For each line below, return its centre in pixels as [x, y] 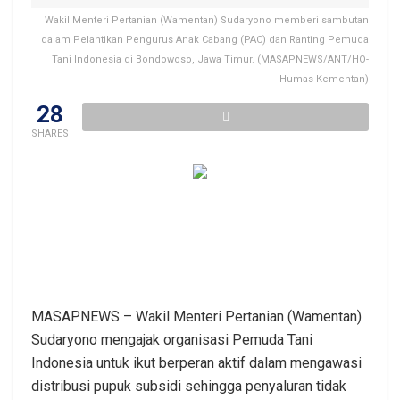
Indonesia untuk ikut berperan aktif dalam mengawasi [196, 362]
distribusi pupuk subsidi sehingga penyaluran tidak [189, 386]
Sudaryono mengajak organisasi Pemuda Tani [172, 339]
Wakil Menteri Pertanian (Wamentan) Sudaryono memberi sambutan [207, 20]
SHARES [50, 133]
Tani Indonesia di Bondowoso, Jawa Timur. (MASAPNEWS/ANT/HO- [210, 59]
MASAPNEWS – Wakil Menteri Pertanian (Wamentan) [196, 316]
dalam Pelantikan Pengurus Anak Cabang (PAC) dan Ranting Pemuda [205, 39]
